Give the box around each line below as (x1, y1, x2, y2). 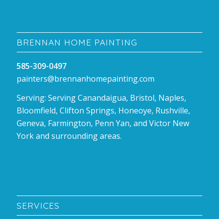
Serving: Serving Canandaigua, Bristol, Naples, (16, 92, 186, 104)
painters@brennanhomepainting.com (16, 73, 154, 84)
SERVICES (16, 199, 60, 211)
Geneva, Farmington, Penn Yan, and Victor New (16, 118, 189, 129)
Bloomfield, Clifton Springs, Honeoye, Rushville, (16, 105, 190, 116)
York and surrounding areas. (16, 131, 122, 142)
